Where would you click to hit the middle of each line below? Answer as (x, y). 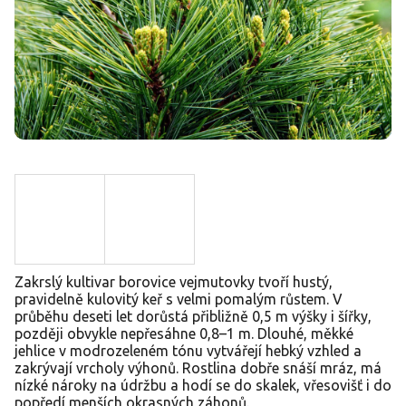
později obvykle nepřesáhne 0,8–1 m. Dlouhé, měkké (184, 333)
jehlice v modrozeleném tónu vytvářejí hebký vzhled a (188, 350)
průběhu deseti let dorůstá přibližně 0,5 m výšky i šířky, (193, 316)
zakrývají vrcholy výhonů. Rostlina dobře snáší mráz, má (198, 367)
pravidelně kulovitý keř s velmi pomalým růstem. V (179, 299)
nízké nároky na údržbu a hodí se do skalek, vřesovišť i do (203, 385)
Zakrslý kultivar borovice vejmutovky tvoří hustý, (174, 281)
